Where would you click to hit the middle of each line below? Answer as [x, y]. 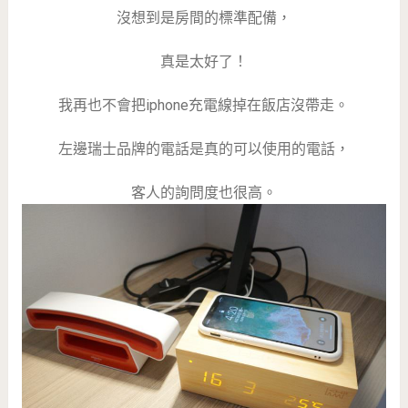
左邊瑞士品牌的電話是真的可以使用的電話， [204, 149]
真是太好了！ [204, 62]
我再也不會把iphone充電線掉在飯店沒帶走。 [204, 106]
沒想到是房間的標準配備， [204, 18]
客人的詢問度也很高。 [204, 193]
